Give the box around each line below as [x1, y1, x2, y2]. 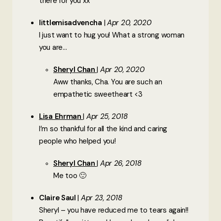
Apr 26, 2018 [100, 158, 142, 168]
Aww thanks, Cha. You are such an [53, 76, 162, 87]
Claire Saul [39, 192, 78, 203]
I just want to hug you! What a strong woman [39, 30, 185, 40]
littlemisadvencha [39, 17, 104, 28]
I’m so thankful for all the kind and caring [39, 123, 168, 134]
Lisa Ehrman [39, 111, 83, 121]
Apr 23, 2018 [80, 192, 122, 203]
